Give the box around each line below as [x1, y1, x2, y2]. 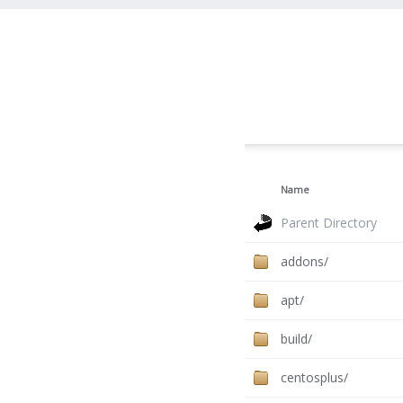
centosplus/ [281, 369, 348, 387]
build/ [281, 330, 312, 348]
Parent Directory [281, 214, 377, 232]
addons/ [281, 253, 328, 271]
